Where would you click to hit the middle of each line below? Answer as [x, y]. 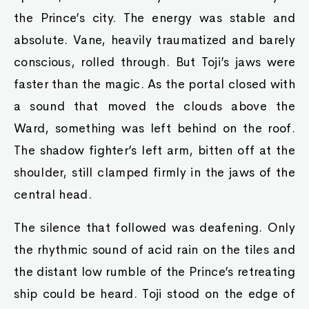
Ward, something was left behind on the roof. [154, 128]
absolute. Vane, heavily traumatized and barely [154, 40]
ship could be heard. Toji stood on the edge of [154, 294]
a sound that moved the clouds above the [154, 106]
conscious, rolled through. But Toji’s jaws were [154, 62]
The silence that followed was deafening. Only [154, 228]
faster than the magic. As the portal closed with [154, 84]
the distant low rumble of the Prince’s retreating [154, 272]
